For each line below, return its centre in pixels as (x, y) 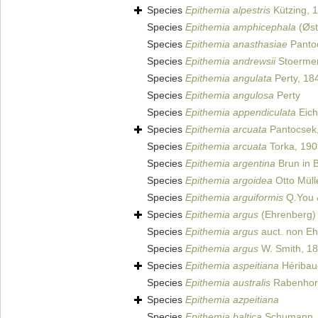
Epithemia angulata (229, 78)
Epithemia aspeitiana (232, 266)
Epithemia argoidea (229, 181)
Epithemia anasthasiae (236, 44)
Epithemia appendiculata (241, 113)
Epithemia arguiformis (234, 198)
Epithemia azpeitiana (232, 300)
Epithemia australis (228, 283)
